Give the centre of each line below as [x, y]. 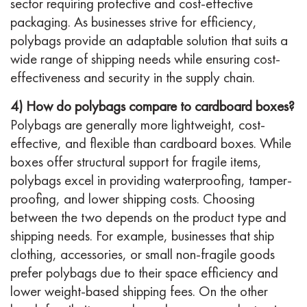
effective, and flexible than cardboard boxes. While [151, 143]
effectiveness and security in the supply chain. [133, 77]
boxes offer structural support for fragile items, [136, 162]
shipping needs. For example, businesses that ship [142, 236]
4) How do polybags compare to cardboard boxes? [152, 106]
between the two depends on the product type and [148, 217]
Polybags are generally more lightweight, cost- [138, 125]
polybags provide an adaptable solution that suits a [149, 40]
